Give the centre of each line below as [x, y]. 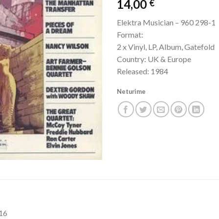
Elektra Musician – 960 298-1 [166, 22]
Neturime [131, 91]
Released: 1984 [142, 71]
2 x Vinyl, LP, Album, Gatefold [166, 46]
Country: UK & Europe [154, 59]
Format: [130, 34]
